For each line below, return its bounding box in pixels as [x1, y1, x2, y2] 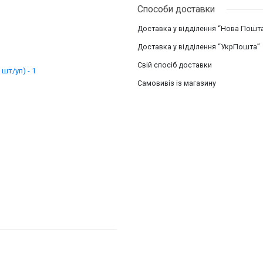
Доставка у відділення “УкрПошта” [137, 42, 259, 51]
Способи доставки [137, 3, 215, 15]
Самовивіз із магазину [137, 79, 216, 88]
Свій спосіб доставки [137, 61, 212, 70]
